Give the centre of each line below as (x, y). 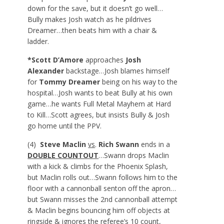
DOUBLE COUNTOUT (63, 155)
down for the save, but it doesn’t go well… (95, 8)
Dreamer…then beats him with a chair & (92, 30)
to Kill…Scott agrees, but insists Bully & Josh (99, 114)
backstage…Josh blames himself (117, 70)
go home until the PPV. (65, 125)
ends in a (155, 144)
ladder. (38, 41)
